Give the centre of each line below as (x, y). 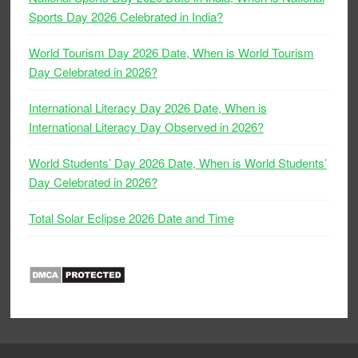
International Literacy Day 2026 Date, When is (147, 107)
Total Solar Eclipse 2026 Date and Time (131, 217)
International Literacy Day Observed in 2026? (146, 126)
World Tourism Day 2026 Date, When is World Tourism (171, 52)
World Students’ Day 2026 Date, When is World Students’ (177, 162)
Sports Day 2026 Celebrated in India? (125, 16)
